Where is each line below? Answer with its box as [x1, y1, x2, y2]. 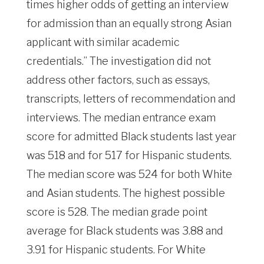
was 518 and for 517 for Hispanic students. [27, 149, 232, 161]
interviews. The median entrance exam [27, 111, 216, 124]
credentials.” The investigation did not [27, 55, 211, 67]
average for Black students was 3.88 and [27, 225, 223, 237]
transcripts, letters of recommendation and [27, 93, 236, 105]
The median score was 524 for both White [27, 168, 232, 180]
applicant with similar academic [27, 36, 180, 48]
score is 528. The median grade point [27, 206, 207, 218]
